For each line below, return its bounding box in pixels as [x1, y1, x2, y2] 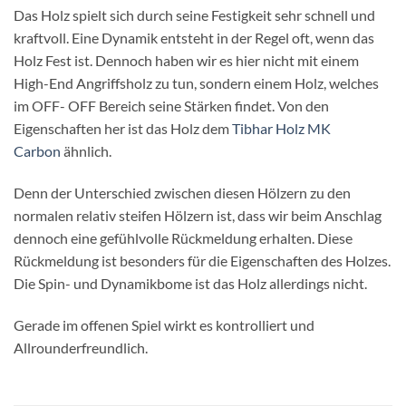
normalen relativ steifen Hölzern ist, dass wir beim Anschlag [14, 207, 382, 225]
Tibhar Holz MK [232, 120, 331, 138]
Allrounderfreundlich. [14, 339, 148, 357]
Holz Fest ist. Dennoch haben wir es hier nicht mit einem [14, 52, 359, 70]
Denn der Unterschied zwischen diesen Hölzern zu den [14, 184, 351, 202]
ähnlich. [61, 142, 111, 160]
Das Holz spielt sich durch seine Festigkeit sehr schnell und [14, 6, 375, 24]
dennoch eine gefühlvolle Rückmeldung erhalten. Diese [14, 229, 353, 247]
